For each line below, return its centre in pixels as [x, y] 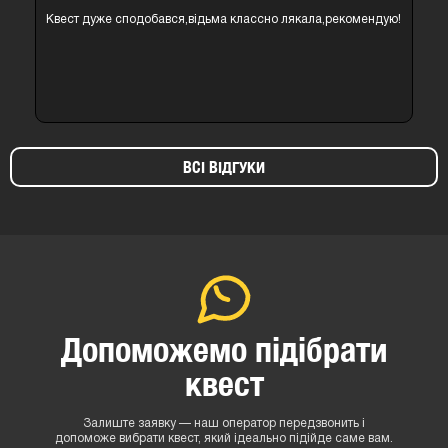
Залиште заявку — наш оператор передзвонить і [224, 423]
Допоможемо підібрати [224, 349]
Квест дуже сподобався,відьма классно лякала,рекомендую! [223, 19]
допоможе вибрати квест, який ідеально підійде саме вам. [224, 438]
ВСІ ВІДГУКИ [224, 167]
